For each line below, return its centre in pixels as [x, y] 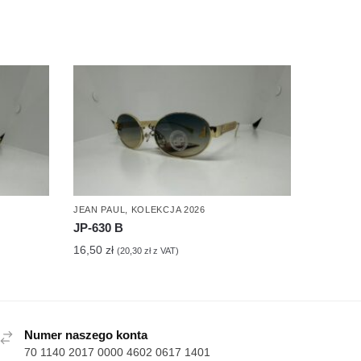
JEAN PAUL [99, 210]
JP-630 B [98, 228]
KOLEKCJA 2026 [168, 210]
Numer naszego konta [85, 335]
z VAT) [164, 251]
